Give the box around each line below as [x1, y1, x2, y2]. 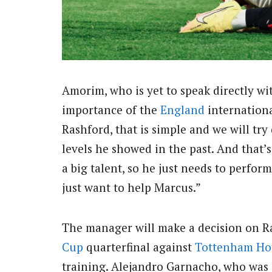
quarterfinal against [83, 239, 195, 255]
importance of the [62, 102, 160, 118]
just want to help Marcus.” [62, 180, 201, 195]
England [160, 102, 205, 118]
